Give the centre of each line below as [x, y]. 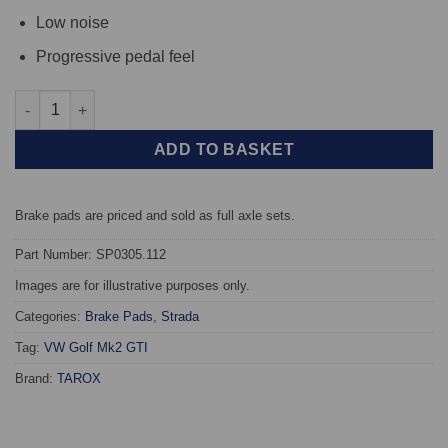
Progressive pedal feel [115, 57]
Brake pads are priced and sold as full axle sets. [155, 215]
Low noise [72, 22]
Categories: [50, 316]
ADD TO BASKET [224, 150]
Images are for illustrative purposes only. [132, 285]
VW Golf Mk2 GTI [96, 347]
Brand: [36, 378]
